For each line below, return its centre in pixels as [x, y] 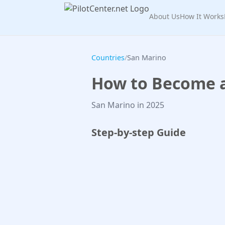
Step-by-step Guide [139, 132]
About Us [164, 16]
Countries [108, 58]
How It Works [202, 16]
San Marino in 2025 [128, 105]
